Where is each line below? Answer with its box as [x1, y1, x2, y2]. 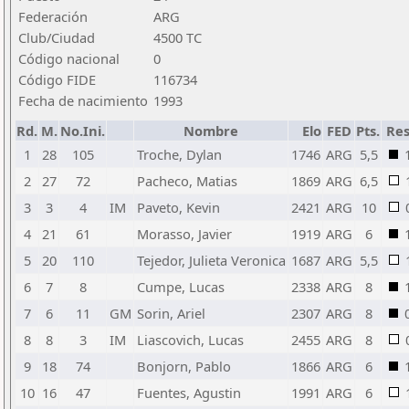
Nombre [184, 121, 238, 140]
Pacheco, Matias [137, 172, 237, 190]
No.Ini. [60, 121, 105, 140]
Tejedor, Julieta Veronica [137, 251, 286, 269]
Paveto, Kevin [137, 198, 220, 216]
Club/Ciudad [18, 28, 95, 47]
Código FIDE [18, 70, 96, 89]
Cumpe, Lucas [137, 278, 225, 296]
